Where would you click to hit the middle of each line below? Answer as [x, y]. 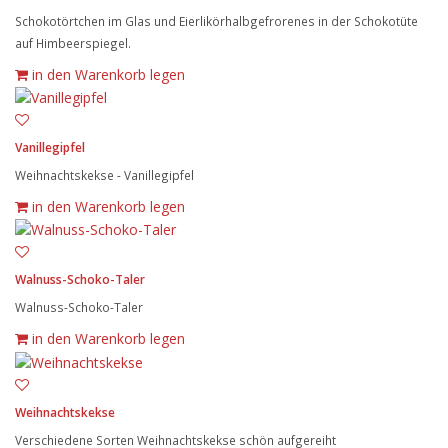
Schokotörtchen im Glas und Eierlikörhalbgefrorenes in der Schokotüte [216, 20]
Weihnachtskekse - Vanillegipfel [104, 175]
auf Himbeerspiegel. [73, 42]
